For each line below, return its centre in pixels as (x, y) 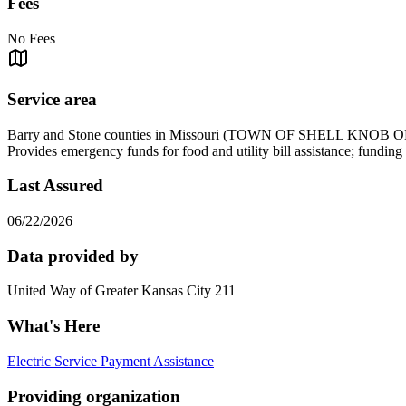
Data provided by (73, 256)
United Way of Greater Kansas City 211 (121, 291)
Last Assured (55, 186)
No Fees (31, 39)
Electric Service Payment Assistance (111, 361)
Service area (52, 99)
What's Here (53, 326)
